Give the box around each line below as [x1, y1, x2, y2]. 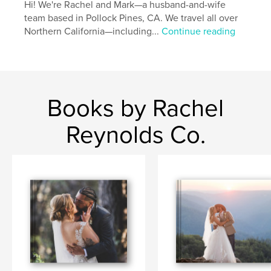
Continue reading [162, 25, 236, 38]
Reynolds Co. [65, 120, 206, 150]
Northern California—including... [24, 25, 162, 38]
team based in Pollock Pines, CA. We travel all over [24, 12, 238, 25]
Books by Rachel [47, 94, 224, 123]
